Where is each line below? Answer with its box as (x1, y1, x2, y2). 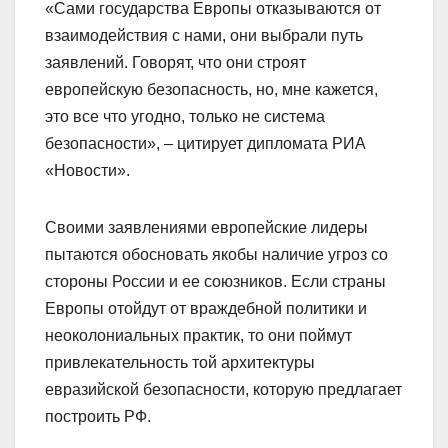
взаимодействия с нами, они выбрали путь (45, 27, 363, 45)
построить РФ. (45, 408, 151, 426)
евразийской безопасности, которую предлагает (45, 381, 402, 399)
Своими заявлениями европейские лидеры (45, 219, 368, 237)
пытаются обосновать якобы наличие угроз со (45, 246, 388, 264)
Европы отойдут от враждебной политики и (45, 300, 367, 318)
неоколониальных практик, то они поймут (45, 327, 352, 345)
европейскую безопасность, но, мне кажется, (45, 81, 378, 99)
